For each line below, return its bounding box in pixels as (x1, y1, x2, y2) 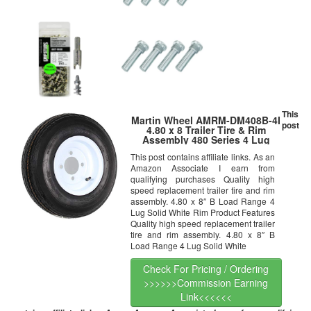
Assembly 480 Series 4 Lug (142, 133, 270, 147)
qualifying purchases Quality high (130, 173, 276, 185)
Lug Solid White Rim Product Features (130, 206, 276, 219)
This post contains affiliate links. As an (130, 151, 276, 163)
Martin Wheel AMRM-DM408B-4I (131, 113, 281, 128)
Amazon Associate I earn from (130, 162, 276, 174)
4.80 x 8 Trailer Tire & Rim (146, 123, 266, 137)
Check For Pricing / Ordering (143, 262, 269, 276)
